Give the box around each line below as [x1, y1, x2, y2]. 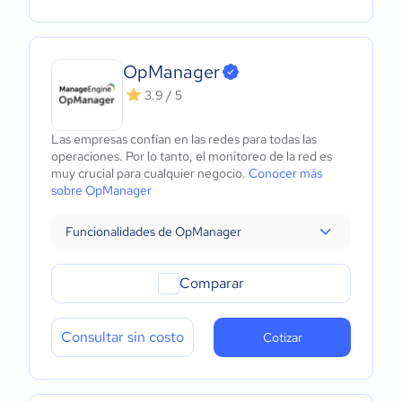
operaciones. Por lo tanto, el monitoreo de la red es [51, 148, 332, 164]
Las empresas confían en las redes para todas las [51, 131, 317, 147]
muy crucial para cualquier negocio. [51, 165, 249, 181]
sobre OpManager [51, 182, 152, 198]
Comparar [179, 274, 244, 293]
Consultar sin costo [61, 328, 184, 346]
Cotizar [262, 329, 302, 345]
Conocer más [249, 165, 322, 181]
